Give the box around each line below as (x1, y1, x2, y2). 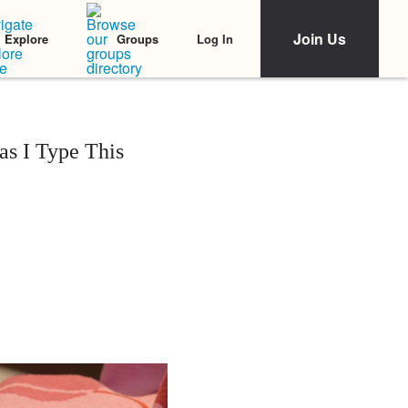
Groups (117, 30, 158, 47)
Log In (197, 29, 233, 47)
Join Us (293, 28, 346, 49)
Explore (5, 30, 48, 47)
